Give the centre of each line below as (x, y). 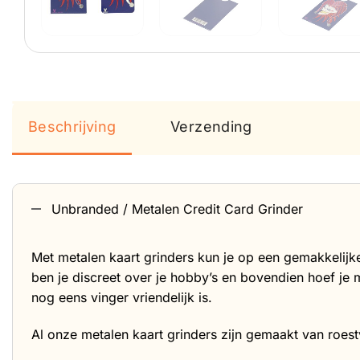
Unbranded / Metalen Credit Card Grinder (177, 209)
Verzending (211, 126)
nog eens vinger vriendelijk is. (122, 298)
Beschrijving (72, 126)
